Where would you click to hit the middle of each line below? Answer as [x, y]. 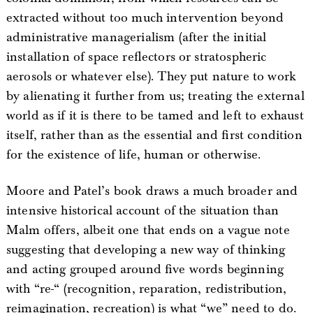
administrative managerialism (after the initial [136, 37]
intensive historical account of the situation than [142, 210]
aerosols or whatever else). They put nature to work [151, 76]
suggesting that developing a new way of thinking [146, 249]
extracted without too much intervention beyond [145, 17]
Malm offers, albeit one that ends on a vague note [148, 230]
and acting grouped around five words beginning [145, 269]
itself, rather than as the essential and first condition [154, 135]
